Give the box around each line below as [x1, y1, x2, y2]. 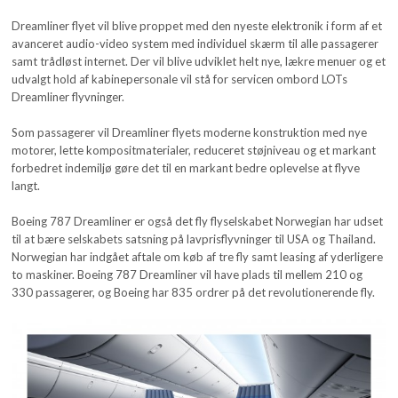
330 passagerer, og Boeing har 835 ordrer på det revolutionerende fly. [12, 284, 376, 299]
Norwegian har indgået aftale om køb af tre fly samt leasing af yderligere [12, 249, 384, 264]
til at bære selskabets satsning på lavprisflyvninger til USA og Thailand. [12, 231, 377, 246]
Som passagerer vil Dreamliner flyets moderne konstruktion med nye [12, 124, 368, 139]
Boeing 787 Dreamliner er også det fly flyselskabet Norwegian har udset [12, 213, 384, 228]
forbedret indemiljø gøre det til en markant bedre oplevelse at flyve [12, 160, 361, 175]
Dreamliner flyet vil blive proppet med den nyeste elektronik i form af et [12, 18, 383, 33]
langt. [12, 178, 41, 193]
